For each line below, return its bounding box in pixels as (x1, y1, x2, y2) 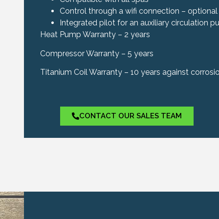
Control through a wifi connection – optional (59, 6, 218, 16)
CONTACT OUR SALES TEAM (79, 111, 182, 120)
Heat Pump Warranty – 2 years (40, 30, 150, 40)
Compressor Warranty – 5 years (40, 48, 153, 58)
